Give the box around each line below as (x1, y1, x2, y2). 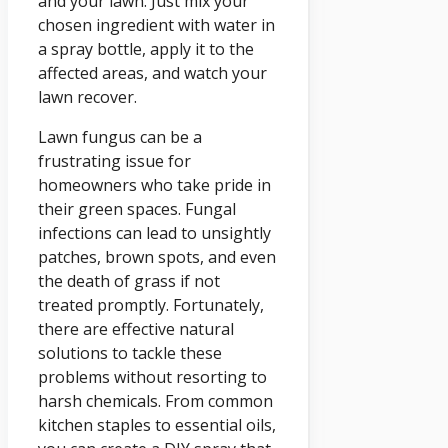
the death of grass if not (38, 270, 220, 293)
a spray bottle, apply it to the (38, 38, 254, 61)
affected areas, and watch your (38, 62, 267, 85)
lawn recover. (38, 86, 137, 109)
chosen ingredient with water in (38, 14, 275, 37)
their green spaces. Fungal (38, 198, 236, 221)
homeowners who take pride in (38, 174, 271, 197)
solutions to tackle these (38, 342, 222, 365)
